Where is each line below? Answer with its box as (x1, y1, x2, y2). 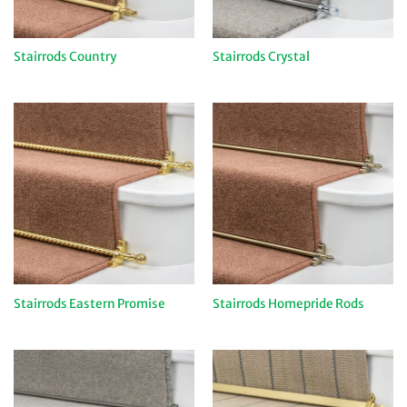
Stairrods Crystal (212, 49, 310, 65)
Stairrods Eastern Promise (13, 295, 165, 312)
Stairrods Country (13, 49, 116, 65)
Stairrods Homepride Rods (212, 295, 364, 312)
